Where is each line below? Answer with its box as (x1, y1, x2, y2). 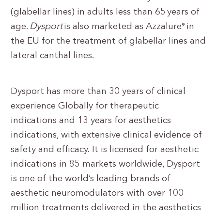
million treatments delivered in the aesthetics (11, 203, 201, 213)
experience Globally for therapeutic (11, 102, 159, 111)
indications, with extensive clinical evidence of (11, 131, 202, 140)
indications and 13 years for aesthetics (11, 116, 171, 125)
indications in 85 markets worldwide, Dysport (11, 160, 201, 169)
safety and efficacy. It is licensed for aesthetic (11, 145, 199, 155)
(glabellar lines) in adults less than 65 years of (11, 8, 200, 17)
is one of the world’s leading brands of (11, 174, 171, 184)
